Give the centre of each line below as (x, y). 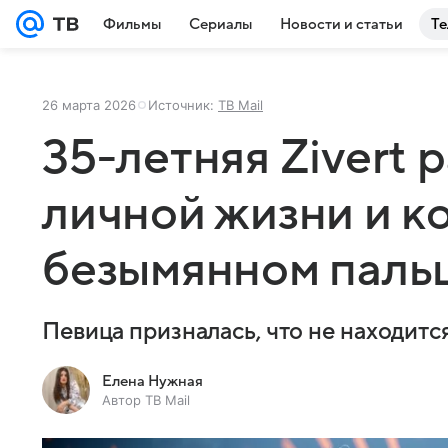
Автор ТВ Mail (146, 400)
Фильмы (132, 24)
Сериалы (220, 24)
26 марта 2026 (89, 105)
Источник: (183, 105)
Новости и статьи (341, 24)
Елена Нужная (152, 381)
